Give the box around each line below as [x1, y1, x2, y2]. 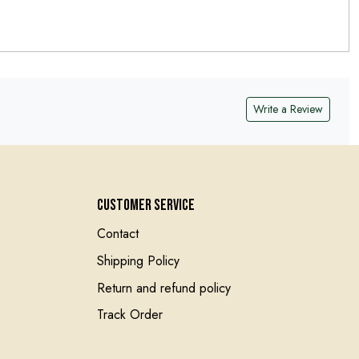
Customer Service [97, 196, 196, 215]
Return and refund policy [97, 278, 232, 297]
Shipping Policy [97, 251, 180, 270]
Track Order [97, 305, 163, 325]
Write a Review [253, 100, 323, 117]
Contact [97, 224, 139, 244]
